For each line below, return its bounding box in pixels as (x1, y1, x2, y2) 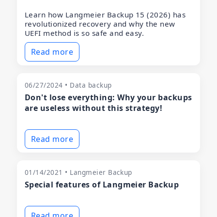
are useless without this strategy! (25, 103, 163, 114)
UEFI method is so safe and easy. (25, 28, 144, 38)
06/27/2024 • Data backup (25, 80, 112, 90)
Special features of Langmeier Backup (25, 179, 179, 190)
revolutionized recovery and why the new (25, 19, 175, 29)
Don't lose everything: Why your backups (25, 92, 192, 103)
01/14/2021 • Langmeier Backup (25, 168, 132, 177)
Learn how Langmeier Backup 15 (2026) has (25, 10, 186, 20)
